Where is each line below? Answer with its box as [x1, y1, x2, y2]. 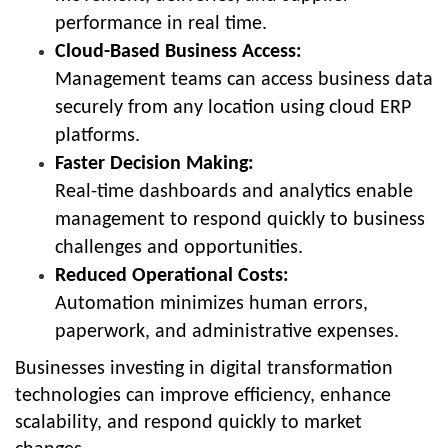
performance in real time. [55, 13, 267, 34]
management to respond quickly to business [55, 209, 425, 230]
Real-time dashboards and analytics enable [55, 181, 413, 202]
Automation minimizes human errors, [55, 293, 368, 314]
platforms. [55, 125, 140, 146]
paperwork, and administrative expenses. [55, 321, 399, 342]
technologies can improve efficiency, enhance [15, 385, 391, 406]
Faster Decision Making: [55, 153, 254, 174]
